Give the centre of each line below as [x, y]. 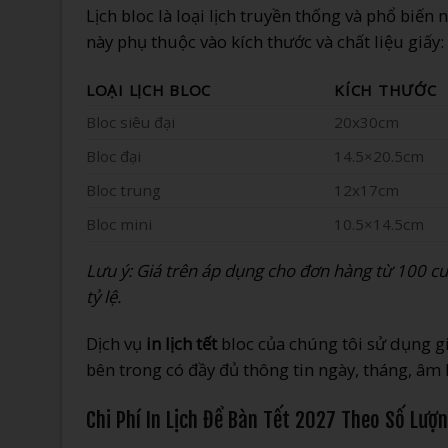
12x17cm [367, 190]
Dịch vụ [116, 343]
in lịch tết [181, 343]
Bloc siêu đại [130, 122]
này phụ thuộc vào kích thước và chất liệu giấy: [265, 42]
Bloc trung [123, 190]
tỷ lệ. [103, 297]
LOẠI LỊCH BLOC [149, 90]
